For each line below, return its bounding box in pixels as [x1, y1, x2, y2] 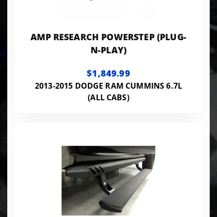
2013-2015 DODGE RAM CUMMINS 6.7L [34, 80, 183, 91]
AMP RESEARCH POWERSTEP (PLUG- [31, 31, 186, 43]
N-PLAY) [90, 44, 127, 56]
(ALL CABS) [88, 92, 129, 103]
